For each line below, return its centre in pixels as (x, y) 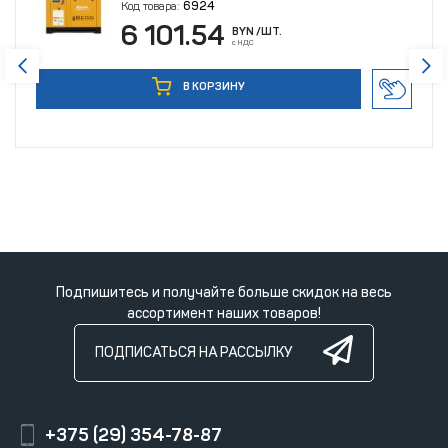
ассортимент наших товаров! (224, 313)
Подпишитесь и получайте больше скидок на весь (224, 292)
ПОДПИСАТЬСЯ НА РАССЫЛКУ (193, 353)
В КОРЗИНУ (213, 86)
